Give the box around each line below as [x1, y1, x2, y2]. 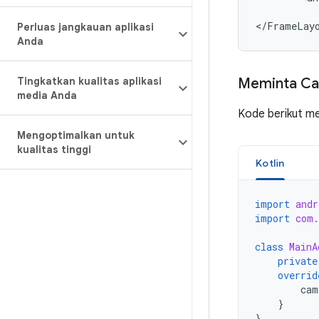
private [278, 254, 318, 268]
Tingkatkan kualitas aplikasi [17, 75, 162, 88]
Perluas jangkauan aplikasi [17, 21, 154, 33]
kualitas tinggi [17, 143, 91, 156]
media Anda [17, 89, 77, 102]
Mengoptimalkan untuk [17, 129, 135, 142]
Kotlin [256, 157, 285, 169]
